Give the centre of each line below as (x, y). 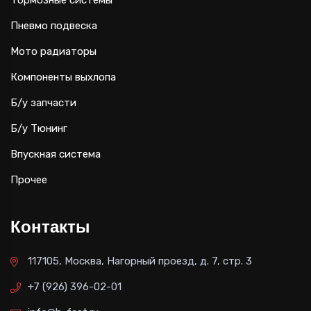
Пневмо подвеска (54, 25)
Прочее (29, 179)
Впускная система (56, 154)
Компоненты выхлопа (63, 77)
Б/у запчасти (43, 102)
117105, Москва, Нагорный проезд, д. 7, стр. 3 (140, 261)
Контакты (50, 226)
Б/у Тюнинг (39, 128)
